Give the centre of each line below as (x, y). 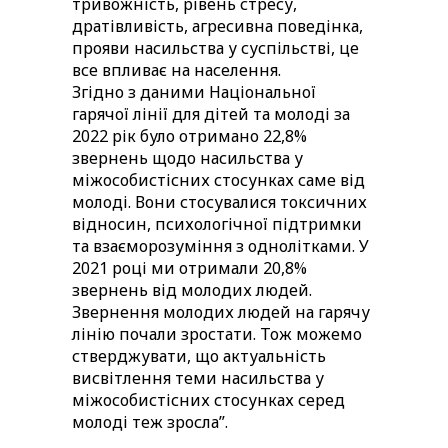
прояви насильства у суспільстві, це (215, 48)
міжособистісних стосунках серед (208, 400)
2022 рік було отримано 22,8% (189, 136)
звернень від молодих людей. (194, 290)
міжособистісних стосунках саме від (218, 180)
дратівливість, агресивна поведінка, (217, 26)
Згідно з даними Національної (194, 92)
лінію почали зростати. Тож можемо (217, 334)
